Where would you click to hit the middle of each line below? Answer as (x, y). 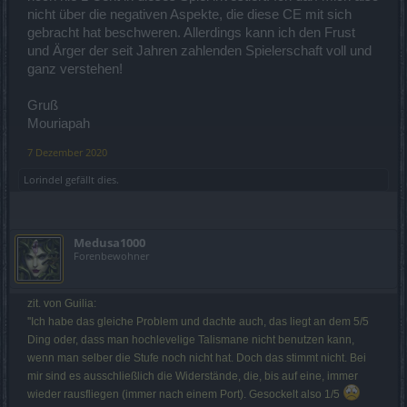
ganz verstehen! (75, 69)
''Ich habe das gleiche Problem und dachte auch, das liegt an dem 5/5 (198, 321)
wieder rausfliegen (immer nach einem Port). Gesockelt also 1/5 (185, 394)
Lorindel (43, 179)
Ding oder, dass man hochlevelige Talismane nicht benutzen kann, (191, 339)
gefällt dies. (91, 179)
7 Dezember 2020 (67, 152)
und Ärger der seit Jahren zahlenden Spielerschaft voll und (199, 50)
